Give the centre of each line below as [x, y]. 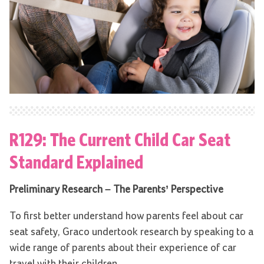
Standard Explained [76, 162]
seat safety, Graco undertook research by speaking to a [131, 232]
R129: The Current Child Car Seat [120, 139]
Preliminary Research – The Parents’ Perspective [116, 190]
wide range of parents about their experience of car [123, 248]
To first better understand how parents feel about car [126, 217]
